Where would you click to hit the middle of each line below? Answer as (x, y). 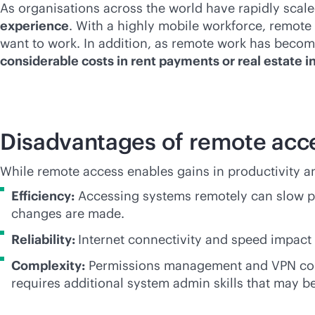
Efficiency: (43, 196)
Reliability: (45, 239)
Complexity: (48, 265)
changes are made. (68, 213)
